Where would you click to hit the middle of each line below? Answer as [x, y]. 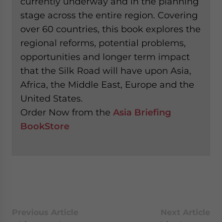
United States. [53, 99]
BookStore [45, 126]
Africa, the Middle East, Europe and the [107, 85]
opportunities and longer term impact [105, 57]
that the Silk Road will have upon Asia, [106, 71]
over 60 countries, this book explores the [111, 29]
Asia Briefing [142, 112]
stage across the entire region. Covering [109, 15]
